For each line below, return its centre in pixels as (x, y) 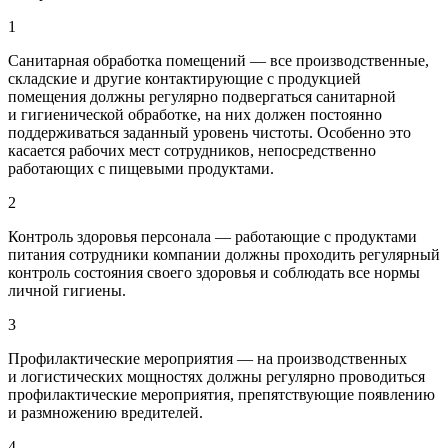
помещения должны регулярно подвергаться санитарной (202, 96)
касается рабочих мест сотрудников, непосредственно (192, 150)
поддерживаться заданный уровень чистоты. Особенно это (209, 132)
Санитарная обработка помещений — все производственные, (218, 60)
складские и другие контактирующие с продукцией (184, 78)
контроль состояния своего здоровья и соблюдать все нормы (214, 272)
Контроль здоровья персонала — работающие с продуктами (212, 236)
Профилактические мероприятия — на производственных (207, 358)
